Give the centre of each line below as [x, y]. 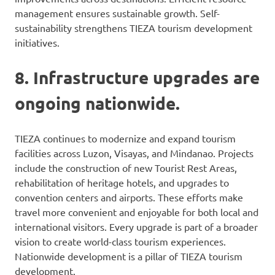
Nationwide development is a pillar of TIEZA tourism [129, 256]
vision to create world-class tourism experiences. [120, 242]
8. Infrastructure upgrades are [137, 77]
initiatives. [37, 43]
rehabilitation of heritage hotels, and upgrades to [122, 183]
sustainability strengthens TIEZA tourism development [134, 28]
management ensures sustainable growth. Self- [117, 13]
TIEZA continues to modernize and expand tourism [125, 138]
